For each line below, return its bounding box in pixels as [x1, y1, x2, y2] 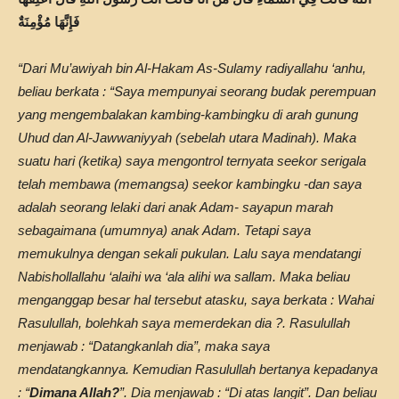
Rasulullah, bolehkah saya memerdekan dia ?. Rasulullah [18, 315, 350, 330]
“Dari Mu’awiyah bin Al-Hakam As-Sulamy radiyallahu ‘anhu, [18, 61, 366, 76]
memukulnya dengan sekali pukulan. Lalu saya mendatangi [18, 246, 361, 261]
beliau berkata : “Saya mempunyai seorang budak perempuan [18, 84, 376, 99]
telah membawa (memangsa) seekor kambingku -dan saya [18, 176, 362, 191]
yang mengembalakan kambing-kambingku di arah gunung [18, 107, 358, 122]
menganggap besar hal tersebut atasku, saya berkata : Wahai [18, 292, 374, 307]
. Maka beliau [273, 269, 350, 284]
